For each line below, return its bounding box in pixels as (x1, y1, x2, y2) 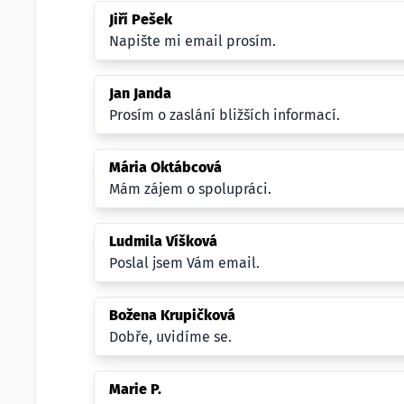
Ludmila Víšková (109, 233, 217, 250)
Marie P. (109, 381, 161, 398)
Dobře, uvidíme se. (109, 328, 232, 345)
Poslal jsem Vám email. (109, 254, 260, 271)
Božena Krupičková (109, 307, 235, 324)
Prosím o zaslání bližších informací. (109, 106, 340, 124)
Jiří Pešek (109, 11, 172, 28)
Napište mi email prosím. (109, 32, 276, 50)
